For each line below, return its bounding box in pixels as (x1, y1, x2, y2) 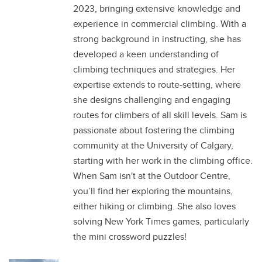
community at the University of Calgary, (73, 139, 233, 152)
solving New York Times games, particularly (73, 215, 249, 228)
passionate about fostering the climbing (73, 123, 235, 137)
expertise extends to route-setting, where (73, 78, 241, 91)
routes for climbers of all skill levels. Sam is (73, 108, 247, 122)
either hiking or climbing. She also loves (73, 199, 236, 213)
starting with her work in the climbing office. (73, 154, 253, 167)
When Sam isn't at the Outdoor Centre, (73, 169, 230, 182)
